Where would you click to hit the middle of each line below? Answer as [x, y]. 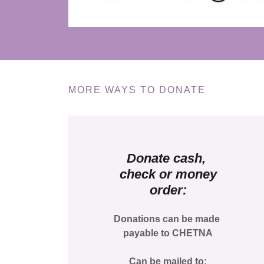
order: [168, 190]
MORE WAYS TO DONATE [137, 90]
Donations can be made [168, 219]
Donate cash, [168, 158]
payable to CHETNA [168, 233]
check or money [168, 174]
